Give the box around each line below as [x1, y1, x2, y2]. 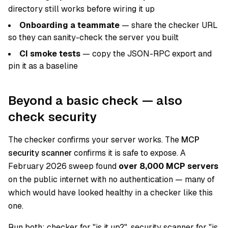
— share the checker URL [120, 20, 218, 31]
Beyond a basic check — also [8, 93, 182, 108]
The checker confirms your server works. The [8, 134, 181, 145]
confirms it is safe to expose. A [72, 148, 186, 158]
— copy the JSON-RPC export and [80, 48, 212, 59]
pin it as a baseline [8, 61, 78, 71]
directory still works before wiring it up [8, 4, 155, 14]
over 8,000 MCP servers [119, 161, 218, 172]
